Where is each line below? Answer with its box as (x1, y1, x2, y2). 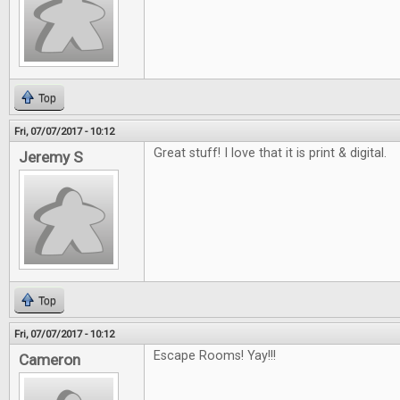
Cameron (19, 351, 80, 369)
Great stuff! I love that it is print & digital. (154, 146, 387, 161)
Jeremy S (19, 148, 83, 166)
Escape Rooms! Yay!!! (154, 348, 276, 363)
